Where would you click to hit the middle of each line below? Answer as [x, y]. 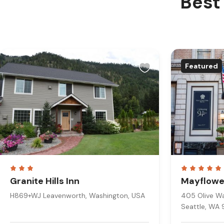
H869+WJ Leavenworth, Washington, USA [77, 195]
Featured [201, 66]
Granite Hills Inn [45, 181]
